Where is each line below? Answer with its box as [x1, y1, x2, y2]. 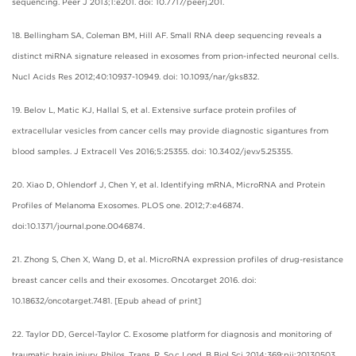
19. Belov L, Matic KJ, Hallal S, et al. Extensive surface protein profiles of [12, 104, 296, 114]
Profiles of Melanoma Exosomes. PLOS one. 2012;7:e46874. [12, 199, 243, 210]
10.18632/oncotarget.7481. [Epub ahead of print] [12, 295, 201, 305]
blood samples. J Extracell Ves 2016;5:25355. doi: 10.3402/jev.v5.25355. [12, 145, 292, 156]
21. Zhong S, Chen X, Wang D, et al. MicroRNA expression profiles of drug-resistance [12, 253, 343, 264]
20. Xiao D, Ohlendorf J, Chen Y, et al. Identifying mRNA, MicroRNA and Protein [12, 179, 325, 189]
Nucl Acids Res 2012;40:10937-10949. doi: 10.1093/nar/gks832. [12, 71, 259, 81]
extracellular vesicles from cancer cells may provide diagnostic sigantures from [12, 125, 328, 135]
